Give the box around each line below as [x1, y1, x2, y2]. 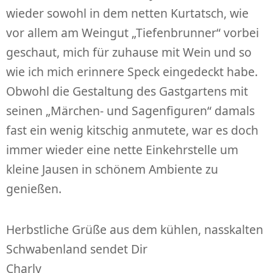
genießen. [6, 180, 62, 197]
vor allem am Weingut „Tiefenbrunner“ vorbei [6, 24, 259, 41]
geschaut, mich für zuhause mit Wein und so [6, 43, 252, 60]
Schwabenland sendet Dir [6, 241, 147, 258]
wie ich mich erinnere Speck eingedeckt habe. [6, 63, 258, 80]
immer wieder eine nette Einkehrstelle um [6, 141, 238, 158]
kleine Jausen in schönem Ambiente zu [6, 160, 218, 177]
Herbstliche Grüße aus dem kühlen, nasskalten [6, 221, 263, 238]
